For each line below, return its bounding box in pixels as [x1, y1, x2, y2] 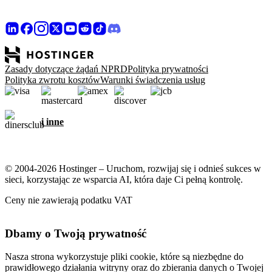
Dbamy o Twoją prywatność [5, 226, 146, 240]
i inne [41, 117, 64, 127]
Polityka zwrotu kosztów [5, 75, 100, 85]
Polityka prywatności [127, 64, 208, 74]
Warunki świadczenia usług [100, 75, 205, 85]
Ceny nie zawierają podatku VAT [5, 195, 132, 205]
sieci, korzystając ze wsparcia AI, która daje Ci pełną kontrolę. [5, 174, 243, 185]
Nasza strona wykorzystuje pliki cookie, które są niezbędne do [5, 251, 243, 262]
